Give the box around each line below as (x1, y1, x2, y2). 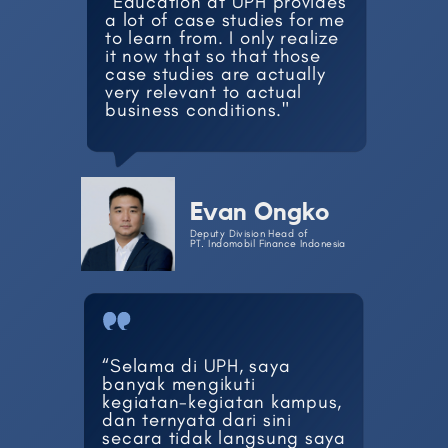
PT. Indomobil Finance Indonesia (189, 236, 346, 250)
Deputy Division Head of (189, 226, 309, 240)
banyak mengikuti (102, 372, 256, 396)
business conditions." (105, 98, 290, 122)
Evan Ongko (189, 199, 329, 225)
